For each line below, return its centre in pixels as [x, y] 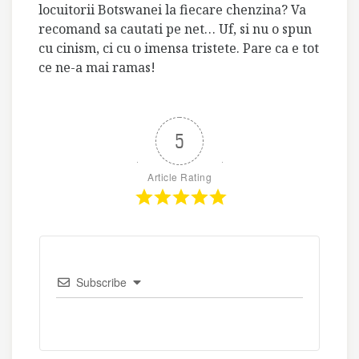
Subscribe [101, 282]
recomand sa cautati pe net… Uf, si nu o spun [175, 29]
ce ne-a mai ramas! [97, 67]
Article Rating [179, 177]
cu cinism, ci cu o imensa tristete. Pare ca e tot [179, 48]
